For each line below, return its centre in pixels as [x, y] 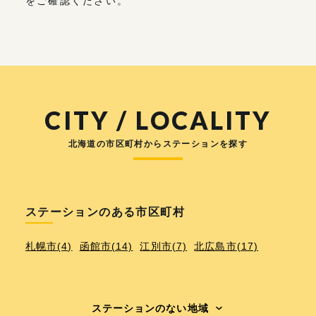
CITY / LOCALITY [158, 120]
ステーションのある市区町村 [105, 212]
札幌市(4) [49, 247]
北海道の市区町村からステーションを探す [158, 144]
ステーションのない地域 [150, 309]
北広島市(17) [226, 247]
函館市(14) [106, 247]
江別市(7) [164, 247]
